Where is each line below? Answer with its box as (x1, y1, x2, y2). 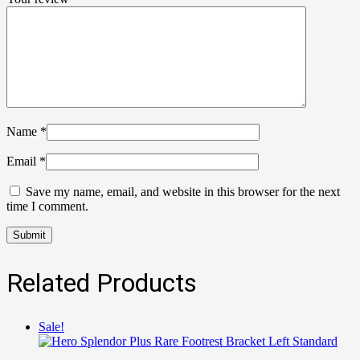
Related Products (6, 267, 197, 298)
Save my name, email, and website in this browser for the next (26, 185, 340, 199)
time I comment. (6, 199, 88, 214)
